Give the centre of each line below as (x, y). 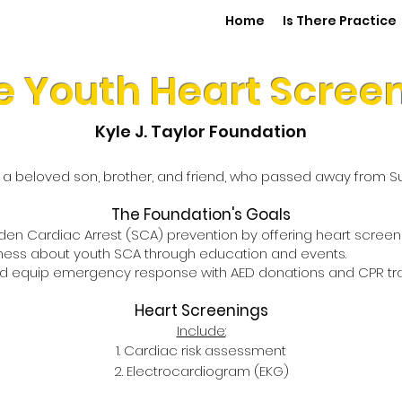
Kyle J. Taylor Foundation (201, 131)
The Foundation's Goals (201, 214)
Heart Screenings (201, 310)
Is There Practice (340, 21)
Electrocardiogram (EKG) (207, 371)
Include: (201, 331)
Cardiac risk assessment (205, 350)
